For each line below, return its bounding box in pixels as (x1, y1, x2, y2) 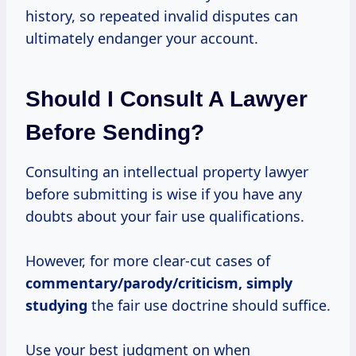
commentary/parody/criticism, (25, 273, 246, 292)
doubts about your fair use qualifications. (25, 206, 304, 226)
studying (25, 295, 87, 315)
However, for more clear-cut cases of (25, 250, 270, 270)
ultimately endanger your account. (25, 28, 258, 48)
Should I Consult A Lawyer (25, 86, 308, 111)
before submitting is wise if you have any (25, 184, 302, 203)
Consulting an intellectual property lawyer (25, 161, 308, 181)
